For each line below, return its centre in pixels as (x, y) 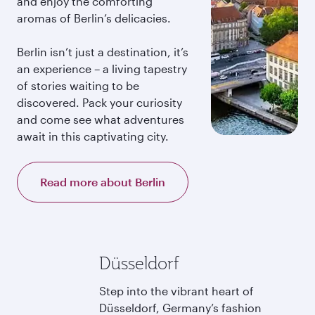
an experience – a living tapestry (102, 69)
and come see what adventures (101, 119)
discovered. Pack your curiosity (99, 102)
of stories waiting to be (78, 85)
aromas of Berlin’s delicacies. (94, 18)
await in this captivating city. (93, 136)
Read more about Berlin (103, 182)
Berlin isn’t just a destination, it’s (103, 52)
